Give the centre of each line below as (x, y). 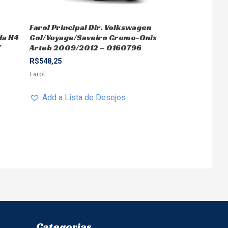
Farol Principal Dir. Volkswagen (90, 27)
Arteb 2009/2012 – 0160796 (85, 48)
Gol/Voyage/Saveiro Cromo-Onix (93, 38)
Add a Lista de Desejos (84, 97)
